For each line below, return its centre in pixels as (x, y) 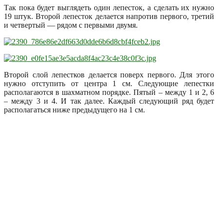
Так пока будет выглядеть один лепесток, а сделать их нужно (109, 7)
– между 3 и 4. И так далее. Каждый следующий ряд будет (109, 101)
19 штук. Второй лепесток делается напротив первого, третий (109, 16)
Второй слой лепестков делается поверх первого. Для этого (109, 74)
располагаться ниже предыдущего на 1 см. (74, 109)
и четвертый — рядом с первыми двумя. (71, 25)
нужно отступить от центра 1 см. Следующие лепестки (109, 83)
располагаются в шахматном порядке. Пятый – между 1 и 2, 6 (109, 92)
